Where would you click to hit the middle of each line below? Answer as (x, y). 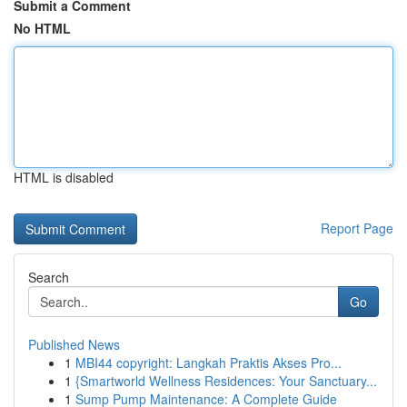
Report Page (357, 228)
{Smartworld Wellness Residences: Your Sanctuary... (226, 381)
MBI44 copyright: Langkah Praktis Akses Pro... (208, 362)
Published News (74, 344)
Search (49, 277)
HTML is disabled (64, 177)
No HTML (42, 28)
